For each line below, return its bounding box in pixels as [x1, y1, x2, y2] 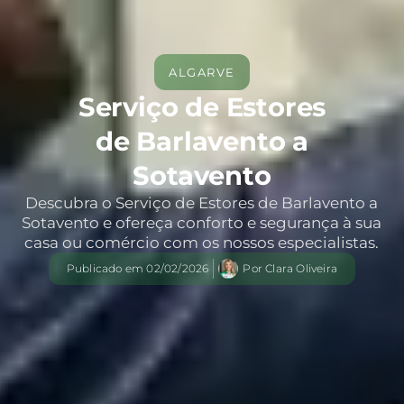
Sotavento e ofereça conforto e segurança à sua [22, 213, 382, 232]
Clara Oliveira [265, 261, 338, 275]
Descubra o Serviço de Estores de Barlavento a [25, 193, 379, 212]
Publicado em [66, 261, 147, 275]
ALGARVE [169, 64, 235, 79]
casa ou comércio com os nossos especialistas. [24, 233, 380, 252]
